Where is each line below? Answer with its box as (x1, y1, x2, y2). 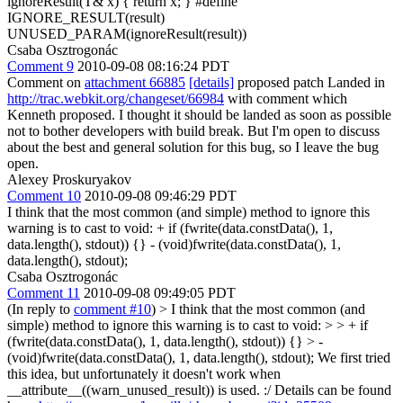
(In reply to (7, 300, 74, 317)
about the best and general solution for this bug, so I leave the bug (7, 139, 379, 155)
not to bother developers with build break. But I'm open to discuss (7, 122, 380, 139)
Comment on (7, 74, 85, 90)
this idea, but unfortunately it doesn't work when (7, 365, 281, 381)
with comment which (224, 90, 347, 106)
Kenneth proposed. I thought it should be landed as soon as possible (7, 106, 391, 122)
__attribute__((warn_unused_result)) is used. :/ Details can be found (7, 381, 391, 398)
